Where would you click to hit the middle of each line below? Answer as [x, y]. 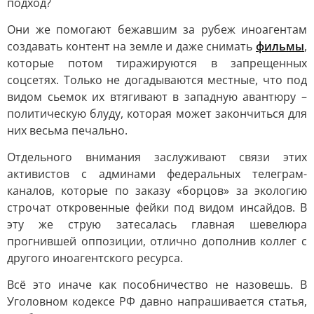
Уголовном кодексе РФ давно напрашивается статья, [157, 301]
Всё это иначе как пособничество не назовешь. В [157, 285]
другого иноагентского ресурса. [95, 258]
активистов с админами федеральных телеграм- [157, 174]
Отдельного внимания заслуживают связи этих [157, 157]
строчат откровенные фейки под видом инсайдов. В [157, 207]
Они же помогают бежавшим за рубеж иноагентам [157, 29]
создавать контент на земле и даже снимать [131, 46]
